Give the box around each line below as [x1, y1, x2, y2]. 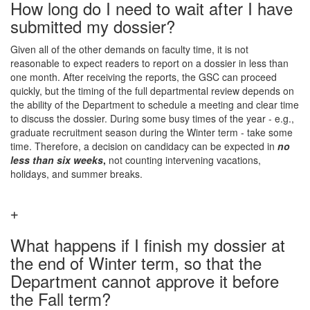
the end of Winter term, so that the [10, 250, 262, 275]
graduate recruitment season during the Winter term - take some [10, 125, 293, 139]
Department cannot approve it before [10, 268, 279, 293]
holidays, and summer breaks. [10, 167, 143, 181]
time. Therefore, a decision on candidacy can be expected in [10, 139, 277, 153]
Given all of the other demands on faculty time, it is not [10, 42, 248, 56]
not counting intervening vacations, [106, 153, 261, 167]
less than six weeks [10, 153, 103, 167]
